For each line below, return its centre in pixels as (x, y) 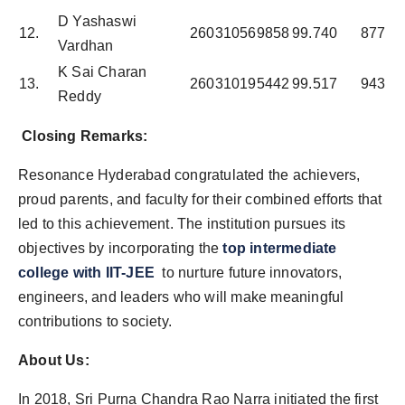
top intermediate (280, 248)
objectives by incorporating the (119, 248)
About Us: (56, 360)
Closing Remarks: (83, 136)
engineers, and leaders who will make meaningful (181, 297)
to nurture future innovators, (249, 272)
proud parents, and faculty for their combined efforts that (200, 199)
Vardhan (86, 45)
